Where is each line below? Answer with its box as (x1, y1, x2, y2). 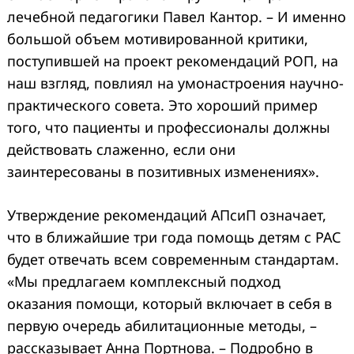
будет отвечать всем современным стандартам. (7, 249, 339, 269)
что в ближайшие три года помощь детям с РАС (7, 227, 341, 247)
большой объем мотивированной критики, (7, 28, 308, 48)
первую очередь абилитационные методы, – (7, 315, 317, 335)
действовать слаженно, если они (7, 139, 235, 159)
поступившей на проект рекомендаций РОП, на (7, 51, 338, 70)
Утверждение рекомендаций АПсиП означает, (7, 205, 326, 224)
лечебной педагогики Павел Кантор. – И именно (7, 6, 346, 26)
